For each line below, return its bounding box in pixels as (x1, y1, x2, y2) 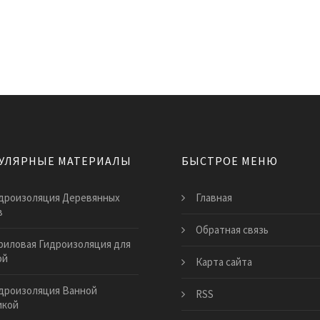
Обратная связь (196, 223, 269, 236)
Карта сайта (196, 255, 252, 269)
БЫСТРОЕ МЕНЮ (181, 154, 278, 168)
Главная (196, 191, 232, 204)
